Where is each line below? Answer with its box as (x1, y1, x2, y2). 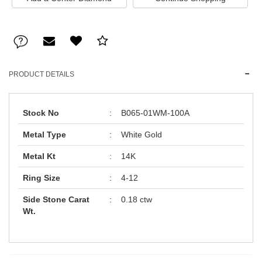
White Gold (121, 130, 162, 140)
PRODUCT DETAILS (9, 70, 74, 79)
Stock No (23, 108, 59, 118)
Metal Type (23, 130, 66, 140)
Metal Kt (23, 151, 56, 161)
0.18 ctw (121, 195, 152, 205)
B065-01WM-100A (121, 108, 189, 118)
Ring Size (23, 173, 60, 183)
